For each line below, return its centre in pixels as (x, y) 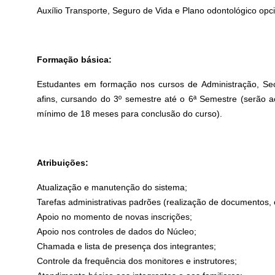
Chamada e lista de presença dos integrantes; (127, 246)
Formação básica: (75, 59)
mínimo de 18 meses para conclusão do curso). (130, 113)
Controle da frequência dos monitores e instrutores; (137, 261)
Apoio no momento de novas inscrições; (115, 216)
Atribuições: (63, 162)
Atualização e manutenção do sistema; (112, 187)
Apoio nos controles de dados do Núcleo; (117, 231)
